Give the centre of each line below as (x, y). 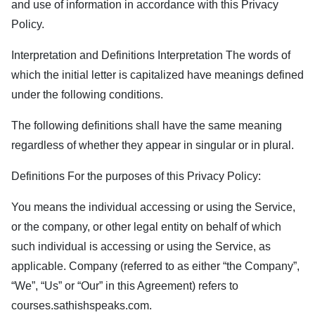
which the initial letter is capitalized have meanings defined (157, 75)
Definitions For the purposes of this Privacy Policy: (136, 176)
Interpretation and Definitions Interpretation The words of (151, 55)
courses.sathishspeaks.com (80, 306)
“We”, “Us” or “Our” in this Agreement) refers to (125, 286)
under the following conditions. (87, 95)
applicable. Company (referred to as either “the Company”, (155, 266)
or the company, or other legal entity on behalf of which (146, 227)
